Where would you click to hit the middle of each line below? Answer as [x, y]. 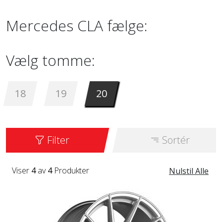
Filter [57, 140]
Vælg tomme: [51, 60]
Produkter [71, 170]
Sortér [175, 140]
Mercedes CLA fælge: [77, 26]
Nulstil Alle [189, 171]
